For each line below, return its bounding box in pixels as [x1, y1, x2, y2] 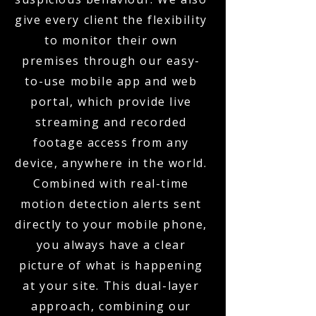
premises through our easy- [22, 53, 200, 68]
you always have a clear [36, 237, 186, 253]
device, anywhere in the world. [15, 155, 207, 171]
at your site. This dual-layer [23, 278, 200, 293]
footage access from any [33, 135, 189, 150]
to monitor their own [44, 32, 178, 48]
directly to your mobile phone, [14, 217, 207, 232]
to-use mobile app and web [25, 73, 197, 89]
